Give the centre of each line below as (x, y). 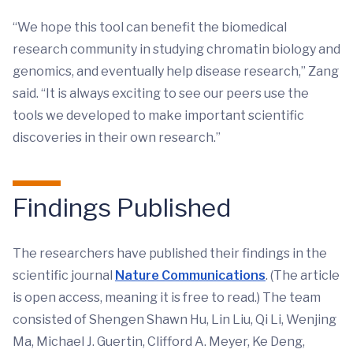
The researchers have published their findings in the (170, 253)
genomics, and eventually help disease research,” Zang (176, 71)
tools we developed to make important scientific (158, 115)
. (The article (303, 275)
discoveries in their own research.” (117, 137)
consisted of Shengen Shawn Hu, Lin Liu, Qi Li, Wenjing (175, 320)
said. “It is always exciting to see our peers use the (161, 93)
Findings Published (122, 208)
